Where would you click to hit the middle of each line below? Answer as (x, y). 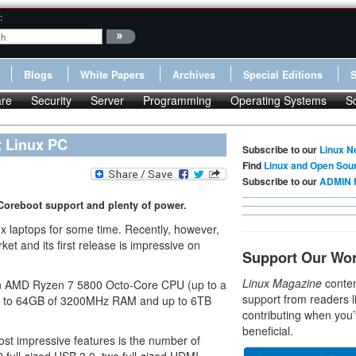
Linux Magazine (282, 283)
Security (51, 100)
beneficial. (268, 331)
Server (107, 100)
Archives (194, 75)
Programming (177, 100)
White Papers (112, 75)
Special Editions (283, 75)
